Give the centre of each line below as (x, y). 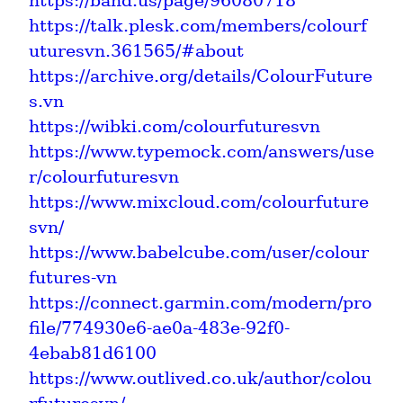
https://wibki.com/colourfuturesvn (175, 126)
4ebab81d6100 (93, 353)
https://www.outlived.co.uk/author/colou (200, 378)
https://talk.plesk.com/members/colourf (198, 25)
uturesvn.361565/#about (136, 50)
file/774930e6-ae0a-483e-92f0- (159, 327)
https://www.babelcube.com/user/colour (199, 252)
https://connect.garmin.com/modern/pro (200, 302)
